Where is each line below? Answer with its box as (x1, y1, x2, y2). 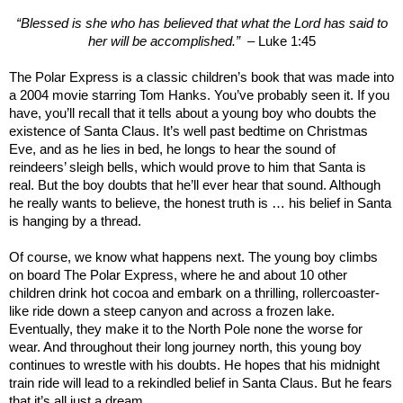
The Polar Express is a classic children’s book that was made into (9, 70, 394, 85)
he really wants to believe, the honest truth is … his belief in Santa (9, 196, 391, 211)
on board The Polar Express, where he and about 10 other (9, 268, 347, 283)
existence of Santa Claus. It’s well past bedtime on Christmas (9, 124, 368, 139)
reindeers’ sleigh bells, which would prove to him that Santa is (9, 160, 366, 175)
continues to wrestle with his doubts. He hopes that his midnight (9, 358, 380, 373)
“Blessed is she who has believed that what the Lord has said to (15, 16, 388, 31)
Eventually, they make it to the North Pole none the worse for (9, 322, 363, 337)
